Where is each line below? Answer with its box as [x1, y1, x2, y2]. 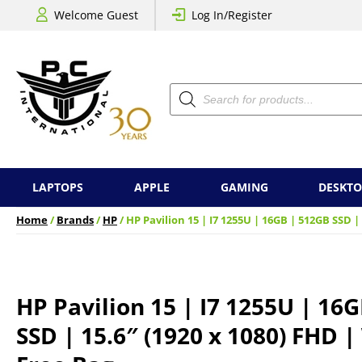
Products [169, 80, 217, 95]
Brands [57, 213, 94, 227]
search [169, 91, 205, 107]
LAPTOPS [32, 179, 83, 195]
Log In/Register [192, 7, 272, 23]
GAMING [220, 179, 268, 195]
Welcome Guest [54, 7, 138, 23]
